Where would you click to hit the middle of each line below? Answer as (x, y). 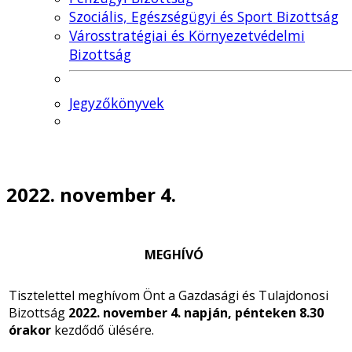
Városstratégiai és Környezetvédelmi (187, 35)
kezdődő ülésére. (103, 330)
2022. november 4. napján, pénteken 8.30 (196, 312)
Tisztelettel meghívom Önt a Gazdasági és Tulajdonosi (169, 295)
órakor (30, 330)
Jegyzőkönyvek (117, 103)
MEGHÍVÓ (174, 254)
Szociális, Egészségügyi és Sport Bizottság (204, 16)
